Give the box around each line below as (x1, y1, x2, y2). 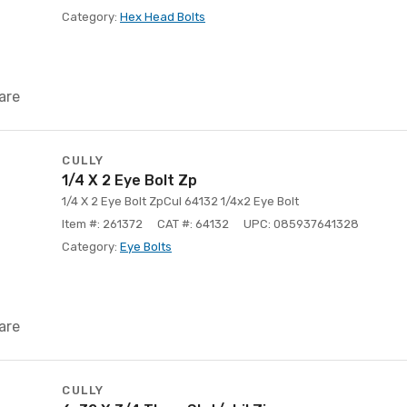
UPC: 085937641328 (243, 217, 359, 231)
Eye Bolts (120, 240, 172, 253)
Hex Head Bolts (120, 10, 205, 24)
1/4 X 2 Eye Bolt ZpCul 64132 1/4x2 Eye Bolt (62, 194, 299, 208)
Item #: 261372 (62, 217, 143, 231)
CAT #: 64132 (157, 217, 229, 231)
